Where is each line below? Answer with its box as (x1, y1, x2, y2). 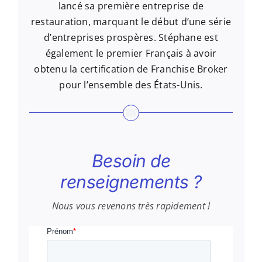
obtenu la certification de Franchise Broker (34, 63, 228, 76)
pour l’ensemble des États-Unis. (59, 78, 203, 92)
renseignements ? (60, 171, 202, 192)
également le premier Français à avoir (45, 47, 217, 60)
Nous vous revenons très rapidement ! (51, 199, 211, 212)
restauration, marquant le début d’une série (30, 15, 232, 29)
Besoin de (91, 150, 171, 171)
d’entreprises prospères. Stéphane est (44, 31, 218, 44)
